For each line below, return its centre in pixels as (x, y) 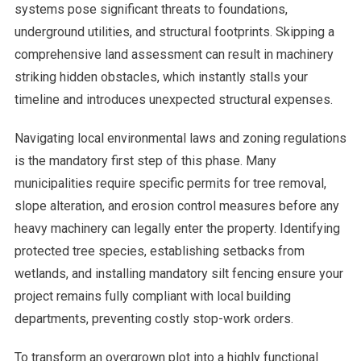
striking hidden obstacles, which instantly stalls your (161, 77)
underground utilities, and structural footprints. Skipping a (174, 32)
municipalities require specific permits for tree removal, (170, 184)
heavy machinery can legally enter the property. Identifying (177, 229)
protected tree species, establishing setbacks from (159, 251)
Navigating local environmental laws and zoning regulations (180, 139)
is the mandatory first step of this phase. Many (145, 161)
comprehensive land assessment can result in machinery (174, 55)
